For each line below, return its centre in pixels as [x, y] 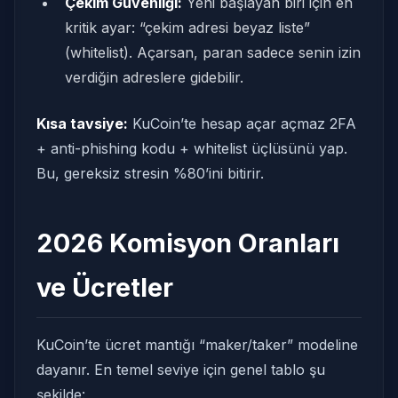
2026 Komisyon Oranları [188, 243]
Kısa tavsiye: [82, 123]
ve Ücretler [105, 287]
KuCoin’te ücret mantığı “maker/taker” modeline [197, 345]
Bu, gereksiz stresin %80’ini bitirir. [150, 173]
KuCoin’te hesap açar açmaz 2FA [242, 123]
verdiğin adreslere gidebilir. [154, 77]
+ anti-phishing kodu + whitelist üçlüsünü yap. [192, 148]
